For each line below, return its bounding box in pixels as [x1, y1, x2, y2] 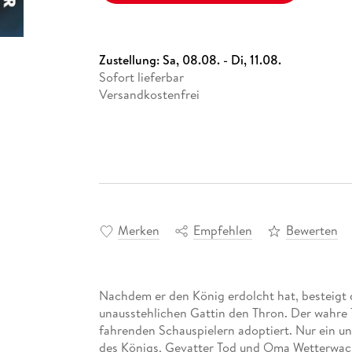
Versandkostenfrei [98, 85, 200, 103]
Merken [117, 222, 159, 240]
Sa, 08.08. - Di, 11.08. [162, 50, 281, 68]
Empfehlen [192, 222, 252, 240]
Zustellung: [98, 50, 163, 68]
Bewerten [285, 222, 338, 240]
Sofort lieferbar [98, 68, 184, 86]
